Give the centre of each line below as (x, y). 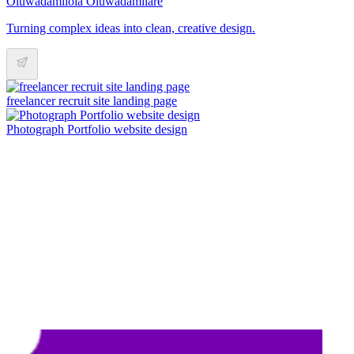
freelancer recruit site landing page (92, 100)
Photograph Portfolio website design (97, 129)
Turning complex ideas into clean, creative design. (131, 28)
